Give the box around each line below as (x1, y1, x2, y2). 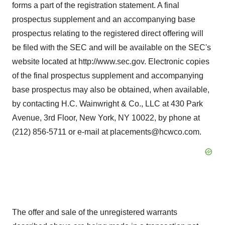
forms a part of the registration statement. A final (12, 1, 179, 10)
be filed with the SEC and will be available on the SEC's (12, 43, 211, 52)
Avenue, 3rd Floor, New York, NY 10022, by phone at (12, 114, 200, 123)
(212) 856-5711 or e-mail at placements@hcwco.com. (12, 128, 201, 137)
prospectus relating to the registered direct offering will (12, 29, 203, 38)
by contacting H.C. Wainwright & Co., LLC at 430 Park (12, 99, 203, 108)
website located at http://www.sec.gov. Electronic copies (12, 57, 209, 66)
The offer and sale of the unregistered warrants (12, 208, 177, 217)
